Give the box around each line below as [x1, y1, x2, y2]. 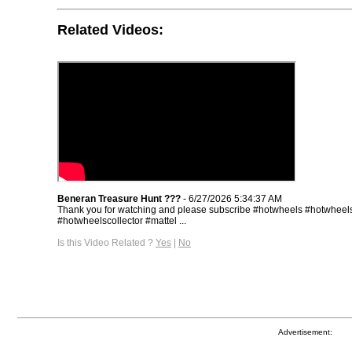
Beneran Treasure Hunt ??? [57, 192, 181, 204]
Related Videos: [57, 21, 163, 38]
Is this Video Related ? [57, 236, 156, 248]
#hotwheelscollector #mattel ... [57, 214, 186, 226]
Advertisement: [277, 328, 332, 336]
